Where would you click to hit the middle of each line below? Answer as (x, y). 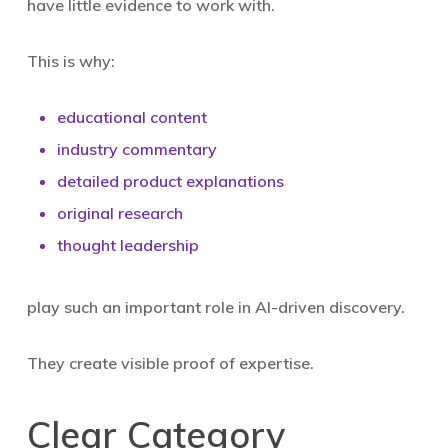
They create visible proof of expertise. (170, 363)
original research (119, 213)
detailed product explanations (170, 181)
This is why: (70, 61)
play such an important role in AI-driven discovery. (215, 307)
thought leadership (127, 245)
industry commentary (136, 149)
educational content (131, 117)
